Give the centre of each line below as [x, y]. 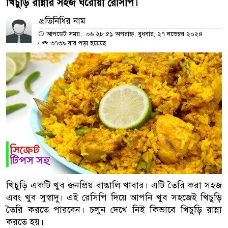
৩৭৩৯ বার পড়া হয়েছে [77, 44]
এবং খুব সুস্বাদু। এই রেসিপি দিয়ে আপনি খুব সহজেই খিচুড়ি [114, 197]
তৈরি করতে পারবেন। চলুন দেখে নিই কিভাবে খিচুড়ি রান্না [114, 209]
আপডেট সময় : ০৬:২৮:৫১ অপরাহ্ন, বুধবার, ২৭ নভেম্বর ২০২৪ [123, 34]
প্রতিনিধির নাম [62, 21]
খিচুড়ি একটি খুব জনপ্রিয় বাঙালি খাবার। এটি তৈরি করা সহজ [114, 185]
